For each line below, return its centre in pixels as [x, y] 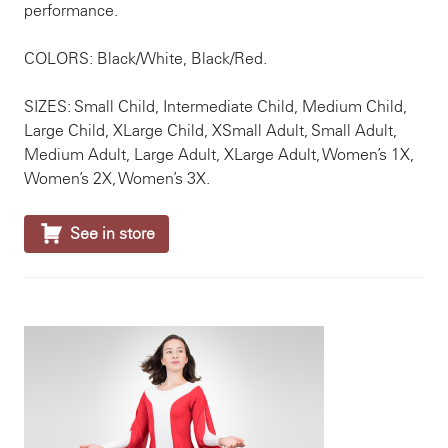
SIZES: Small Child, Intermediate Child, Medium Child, [215, 106]
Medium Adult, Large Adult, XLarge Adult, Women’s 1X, [219, 154]
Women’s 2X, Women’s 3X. [117, 178]
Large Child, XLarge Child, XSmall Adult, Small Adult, [210, 130]
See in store [112, 233]
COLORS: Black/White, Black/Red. [145, 58]
